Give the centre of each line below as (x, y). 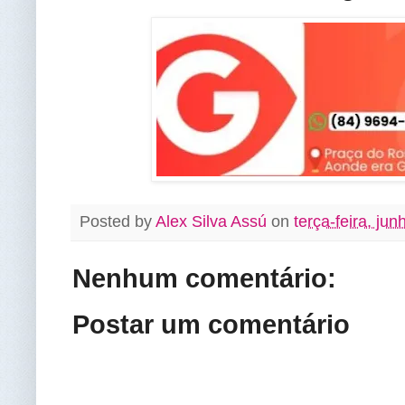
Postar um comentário (211, 325)
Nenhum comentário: (204, 279)
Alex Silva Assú (211, 221)
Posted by (118, 221)
